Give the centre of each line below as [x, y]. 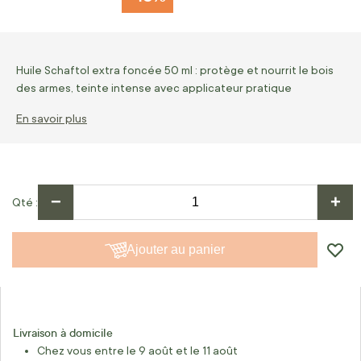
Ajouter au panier [176, 249]
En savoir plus [52, 118]
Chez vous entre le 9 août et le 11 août [137, 351]
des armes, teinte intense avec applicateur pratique [154, 88]
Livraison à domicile [63, 332]
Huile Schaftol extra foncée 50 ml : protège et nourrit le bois [175, 70]
